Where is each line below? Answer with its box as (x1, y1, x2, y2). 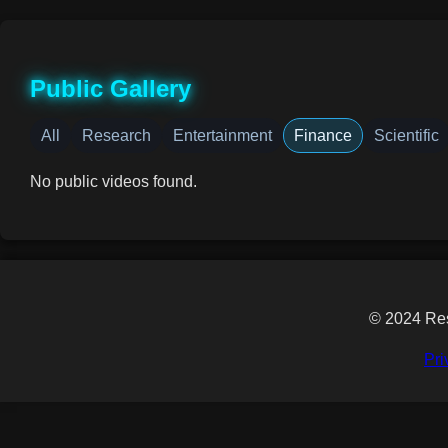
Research (82, 126, 151, 144)
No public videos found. (30, 172, 197, 190)
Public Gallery (30, 74, 191, 102)
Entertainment (173, 126, 272, 144)
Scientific (374, 126, 439, 144)
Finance (294, 126, 352, 144)
